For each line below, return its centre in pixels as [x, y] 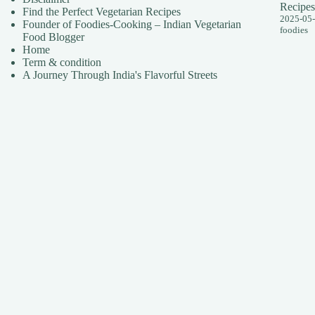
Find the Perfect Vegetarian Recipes [102, 11]
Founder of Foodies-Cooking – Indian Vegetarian [132, 24]
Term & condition [62, 62]
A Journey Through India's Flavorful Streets [120, 75]
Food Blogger [54, 37]
